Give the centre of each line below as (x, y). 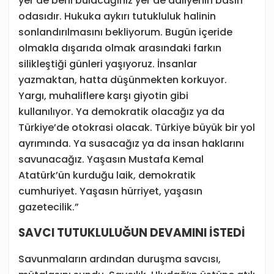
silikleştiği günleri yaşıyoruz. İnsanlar (108, 64)
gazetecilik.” (49, 207)
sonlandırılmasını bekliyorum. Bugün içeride (125, 32)
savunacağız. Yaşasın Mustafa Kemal (111, 160)
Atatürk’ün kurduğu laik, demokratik (107, 176)
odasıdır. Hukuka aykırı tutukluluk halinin (117, 17)
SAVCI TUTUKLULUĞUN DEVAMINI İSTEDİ (133, 233)
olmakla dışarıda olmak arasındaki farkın (120, 48)
